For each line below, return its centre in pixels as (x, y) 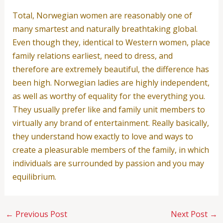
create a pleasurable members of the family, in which (111, 150)
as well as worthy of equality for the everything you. (109, 96)
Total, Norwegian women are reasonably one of (102, 15)
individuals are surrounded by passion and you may (108, 163)
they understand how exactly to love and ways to (103, 136)
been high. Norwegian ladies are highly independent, (111, 82)
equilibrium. (34, 176)
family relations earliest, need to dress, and (92, 56)
